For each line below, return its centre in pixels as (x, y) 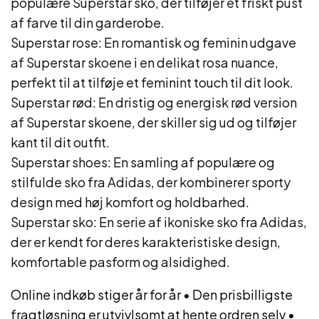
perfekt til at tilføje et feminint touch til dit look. (152, 82)
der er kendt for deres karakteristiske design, (146, 242)
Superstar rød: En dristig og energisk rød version (154, 102)
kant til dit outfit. (60, 142)
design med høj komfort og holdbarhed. (130, 202)
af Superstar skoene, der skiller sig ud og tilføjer (153, 122)
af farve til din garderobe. (88, 22)
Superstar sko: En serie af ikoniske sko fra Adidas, (159, 222)
